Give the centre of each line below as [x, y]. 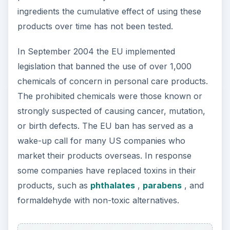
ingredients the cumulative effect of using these [109, 12]
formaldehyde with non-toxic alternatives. [98, 200]
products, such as [54, 186]
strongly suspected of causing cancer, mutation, [111, 111]
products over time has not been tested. [95, 26]
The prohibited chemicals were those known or [110, 96]
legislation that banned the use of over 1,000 [104, 66]
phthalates [112, 186]
